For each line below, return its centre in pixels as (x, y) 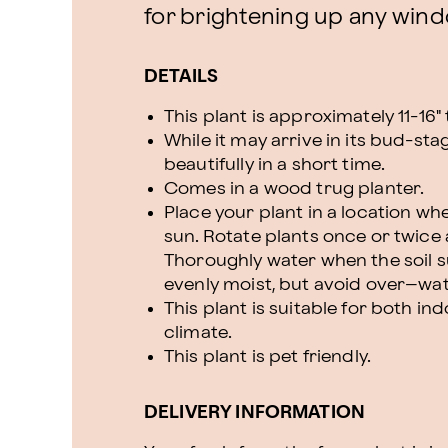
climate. (198, 332)
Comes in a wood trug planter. (294, 188)
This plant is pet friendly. (268, 356)
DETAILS (181, 76)
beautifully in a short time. (275, 164)
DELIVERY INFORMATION (254, 412)
